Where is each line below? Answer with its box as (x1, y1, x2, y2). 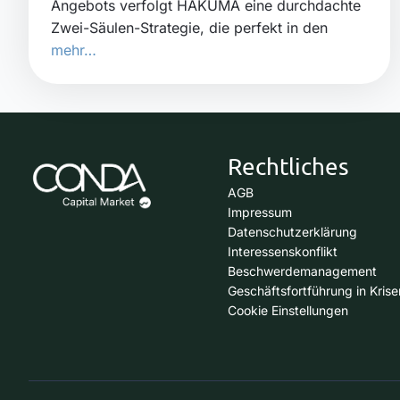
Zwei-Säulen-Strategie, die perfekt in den (51, 19, 328, 37)
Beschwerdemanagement (227, 262, 377, 279)
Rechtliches (227, 153, 349, 181)
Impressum (227, 204, 292, 220)
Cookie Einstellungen (227, 302, 348, 318)
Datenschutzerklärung (227, 223, 357, 239)
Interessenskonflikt (227, 243, 337, 259)
